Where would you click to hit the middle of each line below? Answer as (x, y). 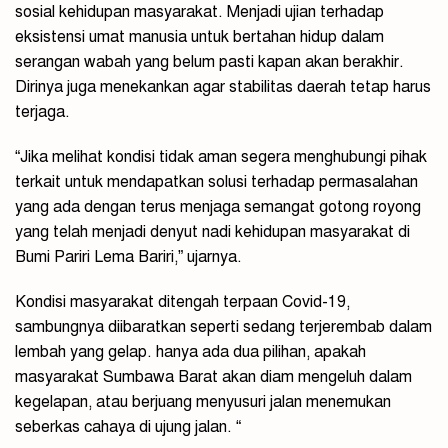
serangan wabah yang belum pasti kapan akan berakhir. (209, 62)
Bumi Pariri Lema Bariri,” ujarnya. (128, 257)
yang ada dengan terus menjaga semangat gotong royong (218, 207)
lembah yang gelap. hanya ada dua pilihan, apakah (190, 352)
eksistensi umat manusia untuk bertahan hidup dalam (199, 37)
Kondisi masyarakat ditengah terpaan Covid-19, (182, 302)
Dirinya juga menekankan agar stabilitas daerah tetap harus (223, 87)
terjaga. (42, 112)
